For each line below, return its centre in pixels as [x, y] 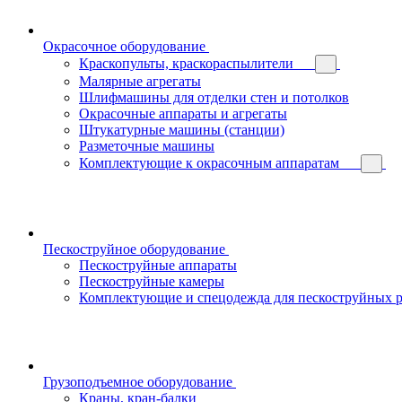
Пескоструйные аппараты [158, 265]
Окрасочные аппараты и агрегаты [183, 113]
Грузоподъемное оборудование [138, 381]
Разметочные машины [147, 145]
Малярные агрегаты [140, 81]
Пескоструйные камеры [152, 281]
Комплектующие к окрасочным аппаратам [209, 162]
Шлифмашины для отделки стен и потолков [214, 97]
